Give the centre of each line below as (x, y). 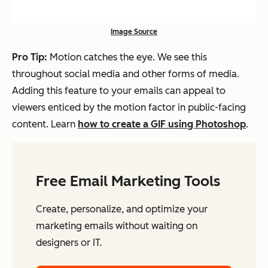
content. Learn (45, 124)
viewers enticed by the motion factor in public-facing (129, 108)
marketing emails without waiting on (117, 226)
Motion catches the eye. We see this (128, 57)
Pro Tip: (31, 57)
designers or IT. (69, 243)
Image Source (134, 32)
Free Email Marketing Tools (128, 181)
